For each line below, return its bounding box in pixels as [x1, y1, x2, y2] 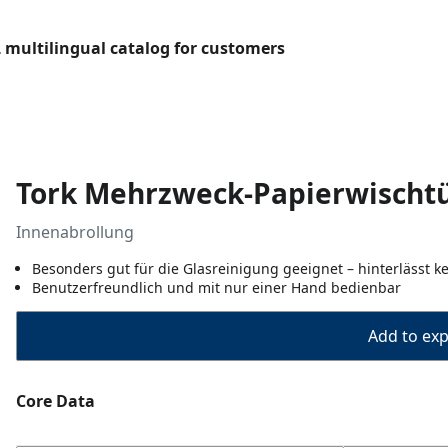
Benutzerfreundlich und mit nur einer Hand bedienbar [32, 278, 401, 297]
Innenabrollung [16, 221, 134, 243]
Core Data [16, 390, 95, 412]
